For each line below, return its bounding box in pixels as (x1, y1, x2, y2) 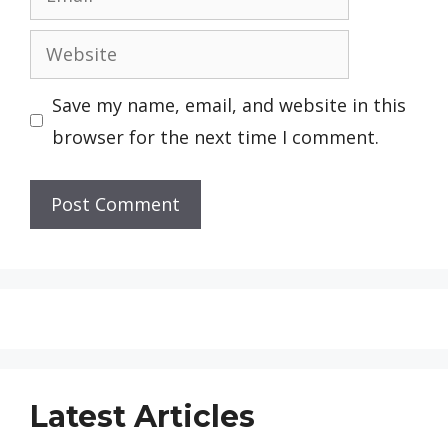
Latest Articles (30, 397, 255, 435)
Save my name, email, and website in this (52, 92, 406, 117)
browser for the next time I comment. (52, 124, 379, 149)
